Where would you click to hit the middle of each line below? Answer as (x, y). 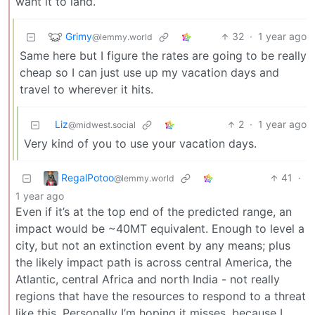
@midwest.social (102, 125)
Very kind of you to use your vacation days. (140, 144)
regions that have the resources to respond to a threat (161, 296)
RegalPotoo (88, 177)
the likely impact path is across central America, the (154, 263)
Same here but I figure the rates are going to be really (163, 56)
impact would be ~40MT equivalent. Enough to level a (160, 229)
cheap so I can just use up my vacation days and (149, 73)
